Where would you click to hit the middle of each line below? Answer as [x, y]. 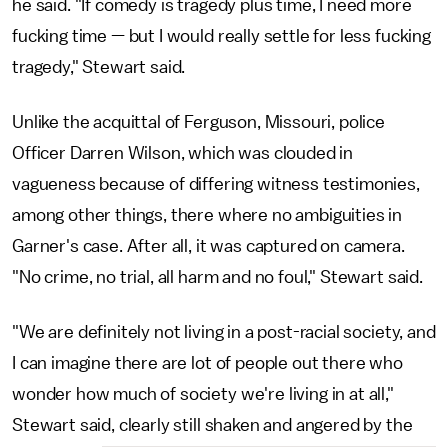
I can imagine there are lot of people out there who [207, 363]
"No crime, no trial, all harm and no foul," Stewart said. [219, 277]
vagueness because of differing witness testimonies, [216, 184]
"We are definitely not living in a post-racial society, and [224, 332]
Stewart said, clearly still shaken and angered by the [212, 425]
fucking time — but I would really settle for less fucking [221, 36]
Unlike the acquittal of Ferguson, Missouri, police [198, 122]
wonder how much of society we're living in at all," [203, 394]
